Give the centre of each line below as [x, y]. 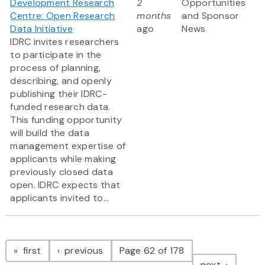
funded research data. [60, 107]
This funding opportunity [66, 120]
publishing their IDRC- [59, 94]
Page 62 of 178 [152, 251]
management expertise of [68, 146]
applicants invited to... [60, 198]
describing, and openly [61, 81]
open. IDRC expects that [65, 185]
